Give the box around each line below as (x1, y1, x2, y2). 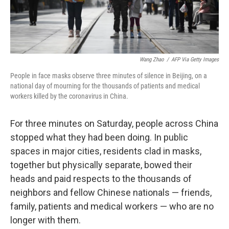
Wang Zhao (140, 56, 164, 63)
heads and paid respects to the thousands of (10, 173, 192, 185)
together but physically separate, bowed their (10, 159, 192, 171)
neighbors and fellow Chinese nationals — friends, (10, 187, 212, 198)
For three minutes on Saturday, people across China (10, 118, 218, 129)
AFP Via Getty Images (171, 56, 219, 63)
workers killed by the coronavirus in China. (10, 92, 128, 101)
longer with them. (10, 215, 81, 226)
